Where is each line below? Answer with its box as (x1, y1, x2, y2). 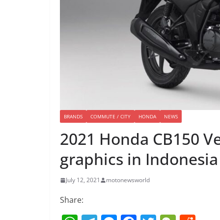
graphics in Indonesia (60, 148, 218, 170)
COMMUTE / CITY (90, 113, 131, 120)
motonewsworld (106, 176, 150, 185)
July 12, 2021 (66, 176, 100, 185)
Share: (60, 194, 83, 206)
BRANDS (64, 113, 82, 120)
